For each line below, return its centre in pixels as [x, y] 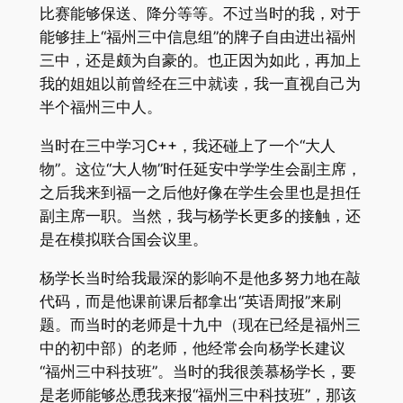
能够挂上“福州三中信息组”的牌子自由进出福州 [197, 37]
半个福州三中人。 [100, 107]
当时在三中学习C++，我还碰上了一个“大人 [187, 145]
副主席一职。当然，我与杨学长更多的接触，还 [200, 215]
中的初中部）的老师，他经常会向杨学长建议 [192, 348]
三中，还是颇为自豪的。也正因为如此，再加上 [200, 61]
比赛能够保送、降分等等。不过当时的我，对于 [200, 14]
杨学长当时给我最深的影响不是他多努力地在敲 [200, 278]
